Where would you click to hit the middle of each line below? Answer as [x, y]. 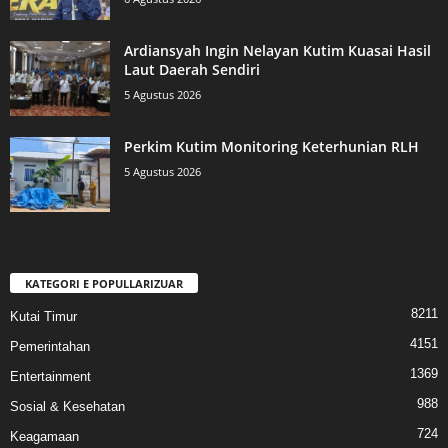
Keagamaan [44, 436]
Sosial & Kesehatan [67, 406]
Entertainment [50, 376]
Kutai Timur [43, 316]
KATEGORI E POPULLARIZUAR [104, 283]
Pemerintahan [50, 346]
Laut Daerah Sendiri [192, 70]
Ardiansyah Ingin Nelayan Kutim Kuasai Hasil [277, 51]
